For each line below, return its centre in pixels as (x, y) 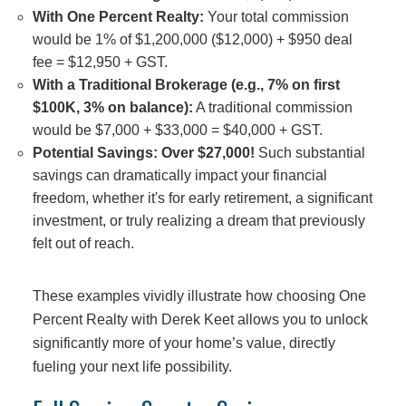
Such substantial (309, 153)
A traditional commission (272, 108)
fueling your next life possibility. (132, 367)
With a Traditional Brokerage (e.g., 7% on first (186, 85)
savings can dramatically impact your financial (179, 176)
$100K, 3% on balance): (112, 108)
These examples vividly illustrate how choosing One (199, 296)
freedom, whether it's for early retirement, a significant (202, 198)
